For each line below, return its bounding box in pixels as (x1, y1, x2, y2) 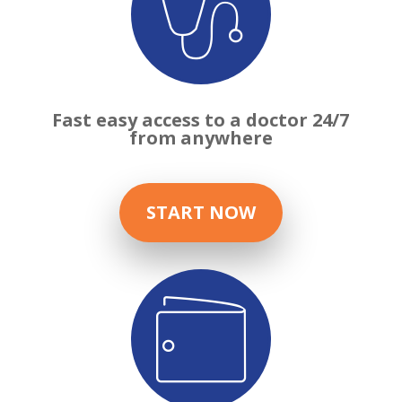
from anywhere (128, 126, 273, 150)
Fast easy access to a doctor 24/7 (52, 108, 350, 132)
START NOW (145, 200, 256, 224)
